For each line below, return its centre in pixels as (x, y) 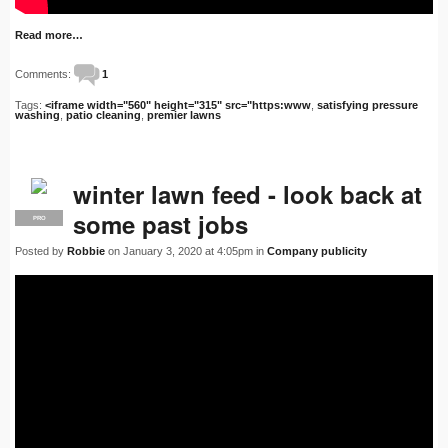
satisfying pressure (367, 105)
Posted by (41, 251)
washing (37, 115)
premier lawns (184, 115)
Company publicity (317, 251)
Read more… (49, 35)
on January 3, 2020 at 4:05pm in (186, 251)
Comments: (44, 74)
